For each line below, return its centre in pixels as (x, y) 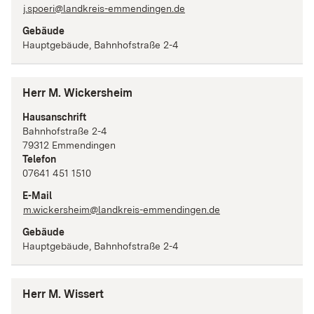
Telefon (39, 159)
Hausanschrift (54, 117)
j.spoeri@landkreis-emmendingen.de (104, 9)
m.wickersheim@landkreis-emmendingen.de (122, 209)
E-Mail (37, 195)
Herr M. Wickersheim (77, 93)
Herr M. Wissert (63, 294)
